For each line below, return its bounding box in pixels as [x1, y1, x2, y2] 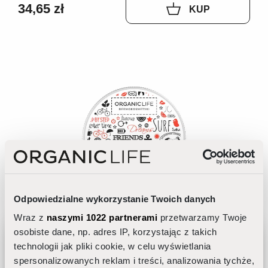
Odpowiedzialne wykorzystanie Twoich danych [14, 193, 216, 204]
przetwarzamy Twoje [157, 212, 247, 223]
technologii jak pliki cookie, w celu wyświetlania [14, 241, 211, 251]
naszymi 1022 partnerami [46, 212, 157, 223]
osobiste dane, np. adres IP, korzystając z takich [14, 227, 217, 237]
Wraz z [14, 212, 47, 223]
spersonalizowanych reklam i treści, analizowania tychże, [14, 255, 254, 266]
